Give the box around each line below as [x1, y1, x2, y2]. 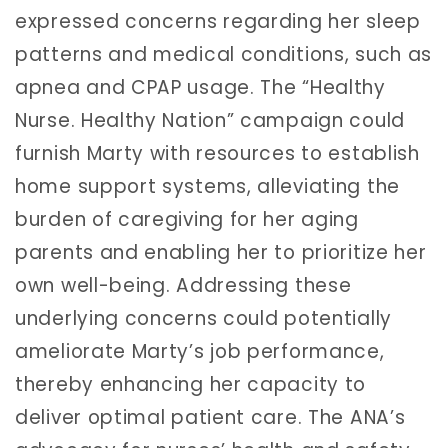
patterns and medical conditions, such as [15, 40, 433, 68]
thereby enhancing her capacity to [15, 370, 367, 398]
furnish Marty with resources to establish [15, 139, 420, 167]
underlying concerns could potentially [15, 304, 392, 332]
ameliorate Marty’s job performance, [15, 337, 385, 365]
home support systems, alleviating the [15, 172, 400, 200]
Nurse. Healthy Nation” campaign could [15, 106, 405, 134]
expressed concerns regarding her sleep [15, 7, 421, 35]
